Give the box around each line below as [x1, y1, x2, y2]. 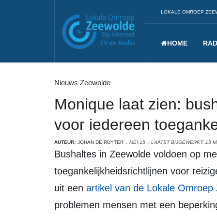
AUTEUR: [54, 139, 76, 145]
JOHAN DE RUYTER [77, 139, 124, 145]
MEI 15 [129, 139, 145, 145]
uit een [54, 183, 86, 193]
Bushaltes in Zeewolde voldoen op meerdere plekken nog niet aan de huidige [54, 149, 61, 159]
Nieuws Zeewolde [54, 78, 110, 87]
